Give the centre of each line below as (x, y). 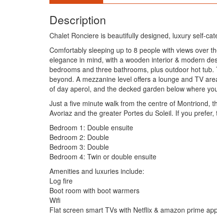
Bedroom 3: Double (79, 147)
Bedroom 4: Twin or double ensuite (103, 156)
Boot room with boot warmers (94, 190)
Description (78, 20)
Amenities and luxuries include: (97, 171)
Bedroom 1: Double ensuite (91, 127)
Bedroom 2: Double (79, 137)
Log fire (61, 181)
